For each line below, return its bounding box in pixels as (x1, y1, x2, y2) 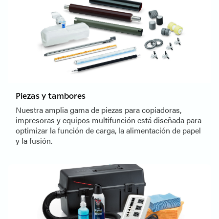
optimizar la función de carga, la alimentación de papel (16, 125, 201, 136)
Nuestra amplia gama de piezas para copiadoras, (16, 104, 181, 116)
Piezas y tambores (16, 90, 86, 101)
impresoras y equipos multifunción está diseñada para (16, 114, 201, 126)
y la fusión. (16, 135, 52, 147)
